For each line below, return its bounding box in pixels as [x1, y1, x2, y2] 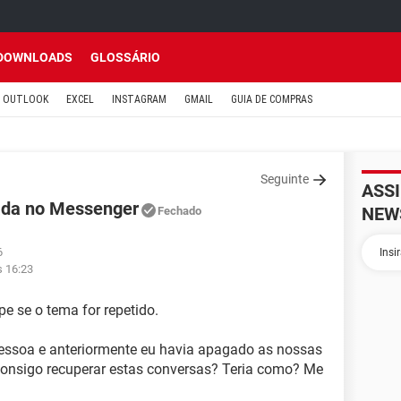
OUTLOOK [3, 93, 48, 106]
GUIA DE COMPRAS [231, 93, 312, 106]
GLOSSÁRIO [90, 50, 160, 64]
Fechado [158, 204, 201, 218]
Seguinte [260, 172, 309, 186]
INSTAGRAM [112, 93, 166, 106]
